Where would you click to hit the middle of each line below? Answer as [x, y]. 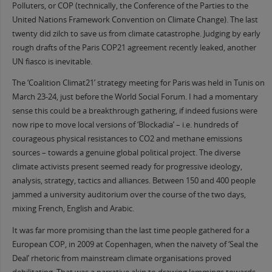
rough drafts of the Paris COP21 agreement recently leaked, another [134, 47]
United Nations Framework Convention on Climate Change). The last [135, 19]
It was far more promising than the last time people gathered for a [131, 231]
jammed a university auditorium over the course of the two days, [129, 195]
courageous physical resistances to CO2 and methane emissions [127, 139]
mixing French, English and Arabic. [73, 209]
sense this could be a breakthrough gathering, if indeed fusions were [134, 111]
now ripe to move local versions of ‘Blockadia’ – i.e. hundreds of [125, 125]
